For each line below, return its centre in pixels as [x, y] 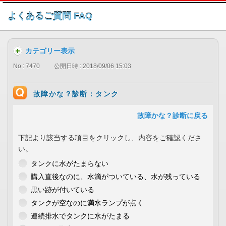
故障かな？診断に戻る [173, 116]
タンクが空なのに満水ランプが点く [87, 203]
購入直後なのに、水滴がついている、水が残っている [116, 177]
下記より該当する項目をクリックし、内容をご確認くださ [110, 138]
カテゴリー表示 [50, 51]
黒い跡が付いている [63, 190]
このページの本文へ [116, 12]
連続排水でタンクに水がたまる [80, 216]
